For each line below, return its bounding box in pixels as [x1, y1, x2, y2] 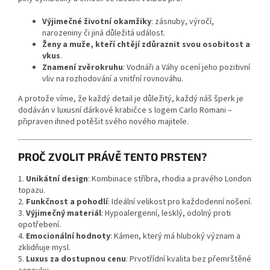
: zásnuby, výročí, [151, 16, 214, 28]
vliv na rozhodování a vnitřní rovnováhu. [42, 73, 183, 86]
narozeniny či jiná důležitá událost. [42, 27, 165, 40]
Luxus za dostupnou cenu [26, 253, 126, 266]
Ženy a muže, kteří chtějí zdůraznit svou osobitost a [42, 39, 250, 51]
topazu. [18, 184, 45, 197]
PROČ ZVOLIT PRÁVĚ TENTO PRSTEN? [18, 150, 207, 164]
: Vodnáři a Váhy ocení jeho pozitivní [123, 61, 250, 74]
